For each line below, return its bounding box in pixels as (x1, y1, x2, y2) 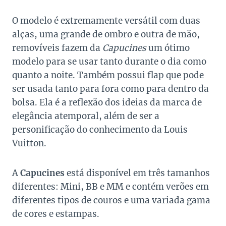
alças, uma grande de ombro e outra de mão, (12, 29, 200, 40)
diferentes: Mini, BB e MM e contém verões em (12, 181, 209, 193)
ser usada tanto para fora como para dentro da (12, 83, 209, 95)
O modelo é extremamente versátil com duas (12, 15, 200, 27)
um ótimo (146, 42, 190, 54)
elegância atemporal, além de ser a (12, 110, 159, 122)
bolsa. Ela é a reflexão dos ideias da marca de (12, 97, 202, 108)
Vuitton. (12, 138, 46, 149)
